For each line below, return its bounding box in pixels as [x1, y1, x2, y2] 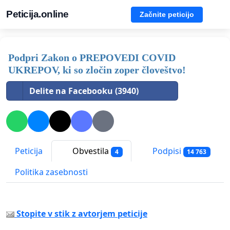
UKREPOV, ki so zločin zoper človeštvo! [8, 64, 186, 75]
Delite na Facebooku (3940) [29, 85, 139, 97]
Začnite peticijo [140, 10, 194, 18]
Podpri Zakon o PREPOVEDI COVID [8, 52, 176, 63]
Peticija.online [6, 9, 69, 20]
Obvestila [70, 145, 111, 157]
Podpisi [150, 145, 183, 157]
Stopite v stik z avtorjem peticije [14, 208, 147, 220]
